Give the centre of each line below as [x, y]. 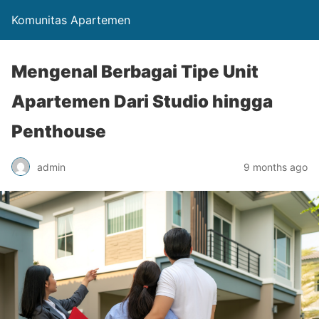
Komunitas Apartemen [71, 20]
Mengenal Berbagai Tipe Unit [135, 72]
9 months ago [276, 167]
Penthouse [59, 131]
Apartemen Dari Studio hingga [142, 101]
